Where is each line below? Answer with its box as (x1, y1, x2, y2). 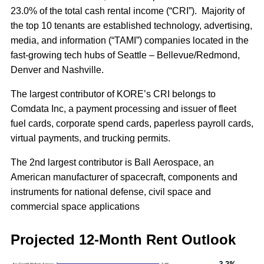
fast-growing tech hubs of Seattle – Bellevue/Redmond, (11, 49, 240, 60)
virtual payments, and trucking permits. (11, 133, 173, 143)
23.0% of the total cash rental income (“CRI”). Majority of (11, 5, 245, 16)
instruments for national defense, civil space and (11, 186, 211, 197)
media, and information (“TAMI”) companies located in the (11, 35, 249, 45)
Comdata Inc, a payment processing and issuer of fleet (11, 103, 236, 114)
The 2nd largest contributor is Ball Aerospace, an (11, 157, 214, 167)
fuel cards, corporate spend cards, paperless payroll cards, (11, 118, 253, 128)
